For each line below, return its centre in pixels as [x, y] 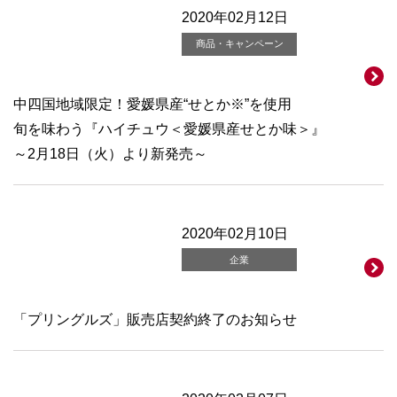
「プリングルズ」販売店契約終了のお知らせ [155, 320]
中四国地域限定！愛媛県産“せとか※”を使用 [152, 104]
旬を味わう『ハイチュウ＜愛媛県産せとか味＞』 [169, 128]
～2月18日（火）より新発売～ [110, 153]
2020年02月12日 [235, 18]
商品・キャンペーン [239, 44]
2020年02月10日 [235, 233]
